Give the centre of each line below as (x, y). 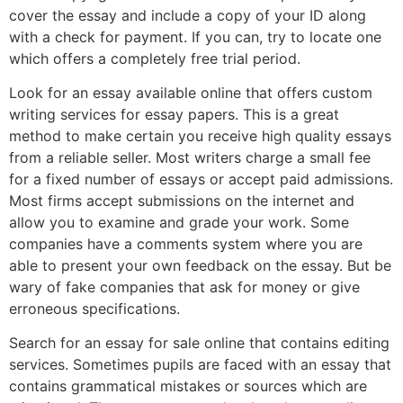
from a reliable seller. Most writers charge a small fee (190, 158)
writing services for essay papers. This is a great (174, 115)
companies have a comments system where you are (186, 244)
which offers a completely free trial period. (155, 58)
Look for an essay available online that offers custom (191, 93)
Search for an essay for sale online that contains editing (199, 343)
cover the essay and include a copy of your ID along (188, 15)
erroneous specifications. (94, 309)
